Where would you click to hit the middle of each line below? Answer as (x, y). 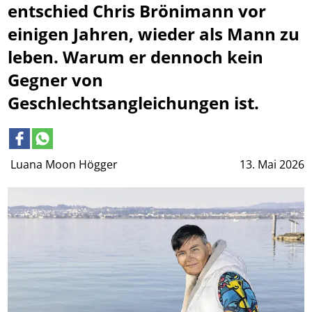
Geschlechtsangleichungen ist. (134, 103)
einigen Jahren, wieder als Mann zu (154, 34)
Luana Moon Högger (66, 164)
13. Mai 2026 (272, 164)
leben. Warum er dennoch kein (136, 57)
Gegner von (56, 80)
